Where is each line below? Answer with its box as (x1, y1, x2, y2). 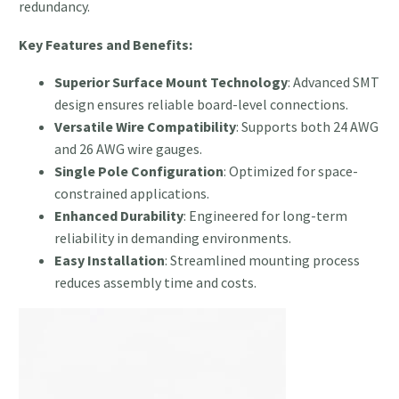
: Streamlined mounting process (165, 251, 360, 270)
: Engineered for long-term (183, 207, 347, 225)
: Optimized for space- (224, 162, 358, 181)
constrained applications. (54, 184, 209, 203)
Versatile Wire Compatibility (54, 118, 236, 136)
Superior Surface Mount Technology (54, 73, 288, 92)
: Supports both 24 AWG (236, 118, 379, 136)
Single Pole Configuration (54, 162, 224, 181)
